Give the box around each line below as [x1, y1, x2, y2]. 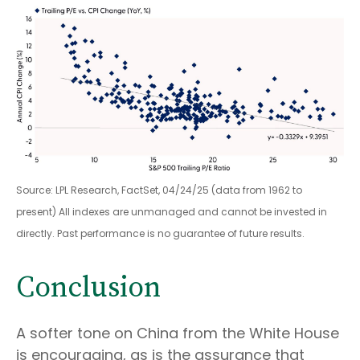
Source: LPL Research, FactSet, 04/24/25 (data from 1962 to [16, 183, 302, 198]
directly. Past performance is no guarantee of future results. [16, 227, 305, 241]
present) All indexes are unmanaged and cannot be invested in [16, 205, 327, 219]
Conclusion [16, 270, 161, 307]
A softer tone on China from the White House [16, 323, 339, 344]
